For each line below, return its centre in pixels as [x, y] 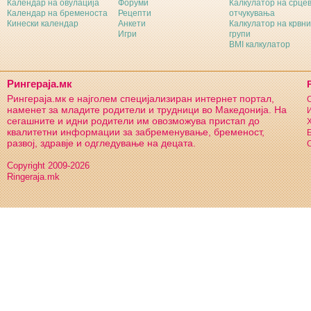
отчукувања [252, 13]
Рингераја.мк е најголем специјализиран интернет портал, [141, 99]
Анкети [132, 24]
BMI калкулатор [260, 44]
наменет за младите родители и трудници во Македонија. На [147, 110]
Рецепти [135, 13]
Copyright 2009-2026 [48, 166]
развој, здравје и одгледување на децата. [101, 143]
